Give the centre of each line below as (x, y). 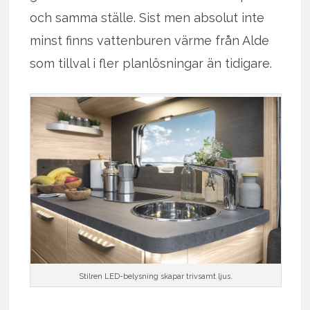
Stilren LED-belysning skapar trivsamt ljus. (155, 277)
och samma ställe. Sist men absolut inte (147, 18)
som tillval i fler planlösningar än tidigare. (151, 64)
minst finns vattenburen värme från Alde (150, 41)
